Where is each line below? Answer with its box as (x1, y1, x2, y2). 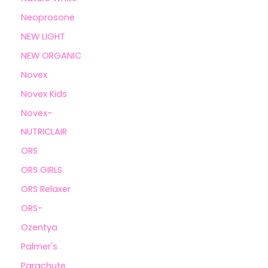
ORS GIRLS (21, 164, 62, 176)
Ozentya (21, 221, 57, 234)
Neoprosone (21, 11, 75, 23)
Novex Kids (21, 87, 67, 100)
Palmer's (21, 240, 57, 253)
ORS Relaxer (21, 183, 71, 196)
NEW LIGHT (21, 30, 65, 42)
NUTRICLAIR (21, 126, 67, 138)
